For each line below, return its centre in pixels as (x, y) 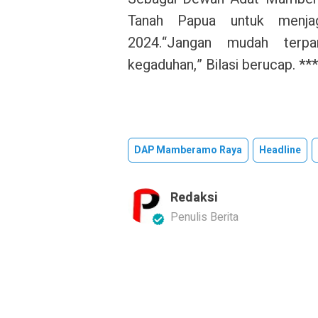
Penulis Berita (204, 217)
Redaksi (194, 198)
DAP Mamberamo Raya (188, 150)
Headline (280, 150)
